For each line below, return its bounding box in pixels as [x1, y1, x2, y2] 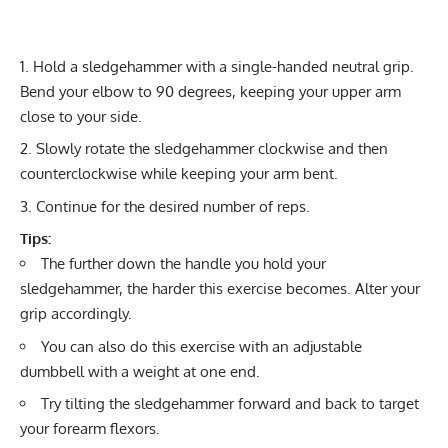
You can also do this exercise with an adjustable [41, 336, 362, 356]
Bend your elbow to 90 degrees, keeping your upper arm [20, 81, 401, 101]
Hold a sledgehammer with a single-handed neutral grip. [33, 56, 414, 76]
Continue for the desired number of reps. [36, 196, 310, 216]
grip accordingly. [20, 304, 132, 324]
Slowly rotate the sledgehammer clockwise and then [36, 139, 388, 159]
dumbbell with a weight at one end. [20, 361, 260, 381]
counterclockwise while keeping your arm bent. [20, 164, 338, 184]
